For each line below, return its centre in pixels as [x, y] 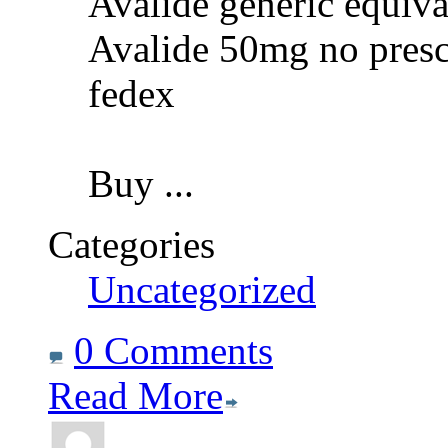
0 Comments [173, 351]
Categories [131, 245]
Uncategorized [202, 290]
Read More [135, 396]
